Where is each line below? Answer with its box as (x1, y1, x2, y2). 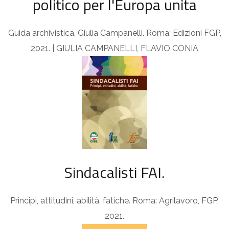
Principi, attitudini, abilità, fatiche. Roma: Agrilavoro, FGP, (10, 196, 219, 206)
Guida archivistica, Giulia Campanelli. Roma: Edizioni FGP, (8, 28, 221, 38)
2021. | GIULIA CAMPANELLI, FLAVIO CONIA (31, 43, 198, 53)
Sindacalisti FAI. (64, 161, 165, 185)
